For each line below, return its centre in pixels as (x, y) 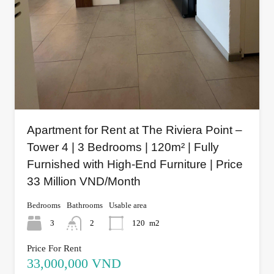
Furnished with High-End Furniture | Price (135, 165)
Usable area (128, 206)
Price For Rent (54, 249)
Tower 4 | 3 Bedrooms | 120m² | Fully (123, 147)
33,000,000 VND (74, 264)
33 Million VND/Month (84, 182)
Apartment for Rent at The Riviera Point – (135, 130)
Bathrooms (85, 206)
